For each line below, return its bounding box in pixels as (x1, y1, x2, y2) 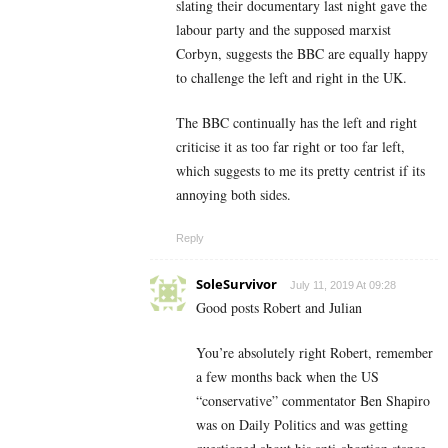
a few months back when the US (196, 367, 379, 387)
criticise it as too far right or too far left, (176, 137, 405, 157)
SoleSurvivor (196, 275, 277, 294)
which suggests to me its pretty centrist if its (176, 161, 425, 181)
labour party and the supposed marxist (176, 20, 391, 40)
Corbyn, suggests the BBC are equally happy (176, 44, 428, 64)
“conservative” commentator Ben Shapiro (196, 391, 430, 411)
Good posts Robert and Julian (196, 298, 362, 318)
